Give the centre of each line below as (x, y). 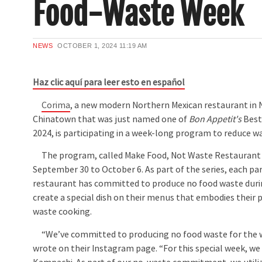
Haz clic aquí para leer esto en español (109, 83)
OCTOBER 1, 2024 (87, 46)
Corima (56, 105)
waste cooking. (63, 212)
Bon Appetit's (216, 119)
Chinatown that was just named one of (111, 119)
